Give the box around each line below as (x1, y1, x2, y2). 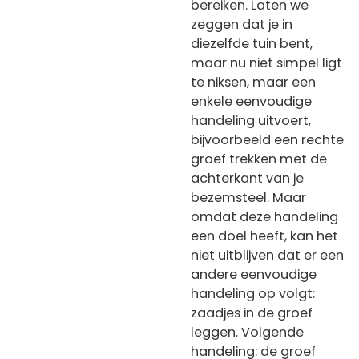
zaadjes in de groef (191, 303, 313, 322)
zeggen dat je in (191, 14, 292, 34)
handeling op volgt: (191, 284, 315, 303)
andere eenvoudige (191, 264, 317, 284)
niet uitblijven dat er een (191, 245, 344, 264)
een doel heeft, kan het (191, 226, 338, 245)
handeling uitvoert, (191, 111, 311, 130)
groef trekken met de (191, 149, 327, 168)
